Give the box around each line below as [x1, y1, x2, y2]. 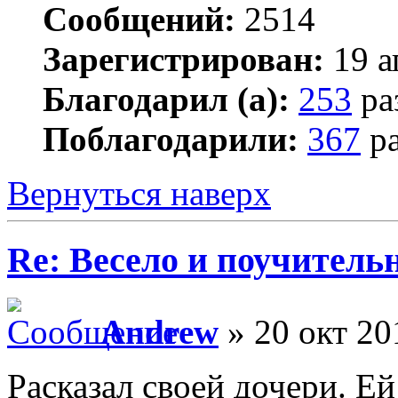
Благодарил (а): [43, 80, 290, 119]
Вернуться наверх [7, 174, 271, 213]
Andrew [100, 312, 219, 351]
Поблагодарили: [43, 120, 298, 159]
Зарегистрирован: [43, 40, 324, 79]
